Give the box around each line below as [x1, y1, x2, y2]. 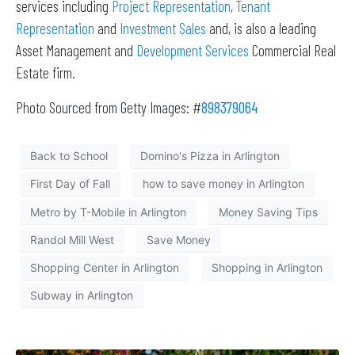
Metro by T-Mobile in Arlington [30, 205, 186, 219]
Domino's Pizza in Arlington [140, 149, 280, 163]
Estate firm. [16, 63, 75, 82]
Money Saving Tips [219, 205, 318, 219]
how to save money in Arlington [143, 177, 304, 191]
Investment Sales [120, 19, 209, 38]
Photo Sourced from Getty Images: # [16, 98, 201, 117]
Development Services [136, 41, 249, 60]
